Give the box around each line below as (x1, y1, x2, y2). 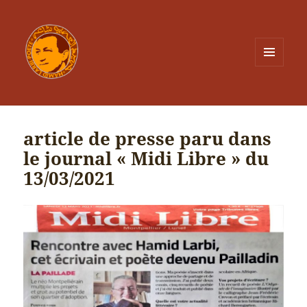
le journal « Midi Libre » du (23, 146, 269, 171)
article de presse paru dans (23, 126, 272, 151)
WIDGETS (255, 89, 294, 101)
